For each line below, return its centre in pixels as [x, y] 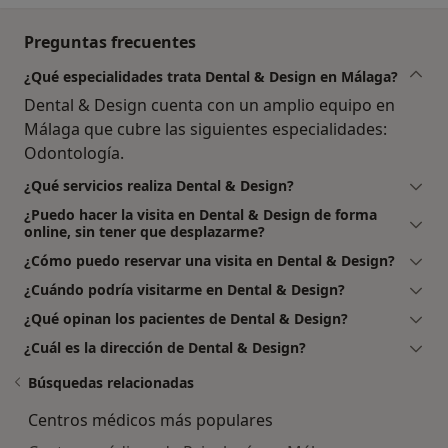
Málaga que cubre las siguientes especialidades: [205, 128]
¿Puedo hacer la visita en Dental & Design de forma [200, 214]
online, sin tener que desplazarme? [144, 231]
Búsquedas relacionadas [111, 382]
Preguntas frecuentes [110, 41]
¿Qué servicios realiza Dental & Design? [159, 185]
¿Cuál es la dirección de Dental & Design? [165, 347]
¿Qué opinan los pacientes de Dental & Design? [186, 318]
